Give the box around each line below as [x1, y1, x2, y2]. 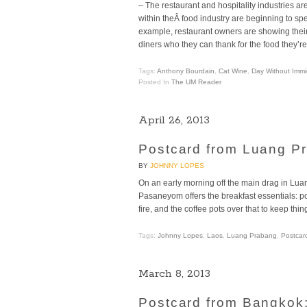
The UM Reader [171, 78, 221, 86]
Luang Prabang [227, 232, 277, 240]
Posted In [138, 78, 171, 86]
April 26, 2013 [138, 113, 210, 128]
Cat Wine [219, 67, 247, 75]
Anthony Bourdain [157, 67, 214, 75]
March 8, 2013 [138, 267, 210, 282]
